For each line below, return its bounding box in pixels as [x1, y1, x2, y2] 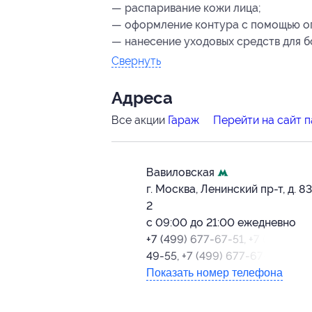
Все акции [111, 114, 168, 127]
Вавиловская [146, 166, 217, 180]
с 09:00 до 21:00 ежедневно [146, 216, 296, 230]
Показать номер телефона [146, 267, 283, 279]
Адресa [111, 88, 173, 109]
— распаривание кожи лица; [111, 1, 261, 15]
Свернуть [111, 54, 161, 68]
